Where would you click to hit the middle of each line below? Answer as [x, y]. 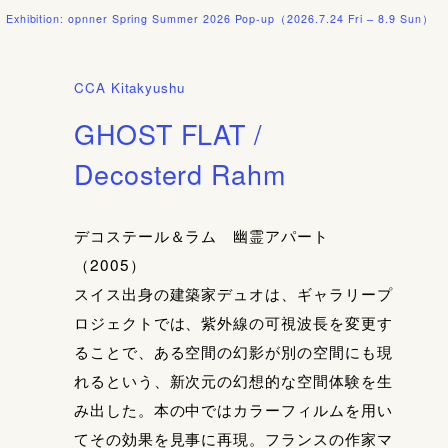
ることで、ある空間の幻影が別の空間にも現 [233, 350]
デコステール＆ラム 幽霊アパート [201, 234]
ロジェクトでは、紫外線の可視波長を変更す [233, 321]
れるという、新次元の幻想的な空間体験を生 [233, 379]
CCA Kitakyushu [129, 87]
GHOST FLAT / [168, 133]
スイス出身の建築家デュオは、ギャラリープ [233, 292]
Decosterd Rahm [180, 173]
